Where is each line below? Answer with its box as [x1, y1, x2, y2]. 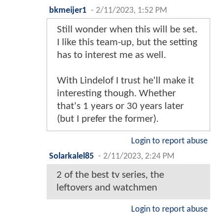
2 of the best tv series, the [56, 169, 164, 180]
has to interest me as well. [57, 50, 166, 60]
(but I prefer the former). [57, 113, 159, 124]
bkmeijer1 [49, 6, 86, 15]
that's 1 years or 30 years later [57, 101, 184, 111]
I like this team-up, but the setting [57, 37, 197, 48]
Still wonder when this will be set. [57, 24, 197, 35]
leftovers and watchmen [56, 182, 157, 193]
